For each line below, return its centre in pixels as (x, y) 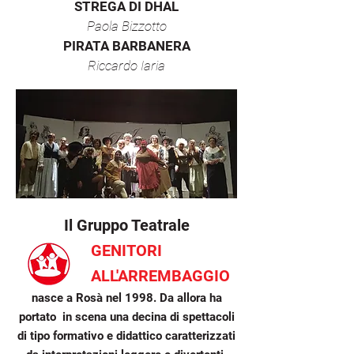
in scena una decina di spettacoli (148, 317)
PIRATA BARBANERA (126, 46)
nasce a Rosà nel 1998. (95, 298)
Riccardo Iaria (126, 66)
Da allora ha (190, 298)
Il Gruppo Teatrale (126, 225)
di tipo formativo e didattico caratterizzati (126, 336)
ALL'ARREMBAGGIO (126, 276)
